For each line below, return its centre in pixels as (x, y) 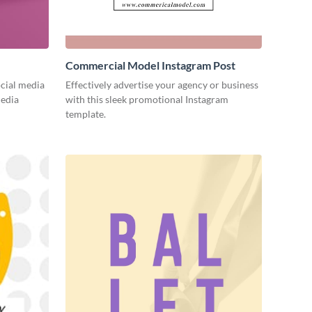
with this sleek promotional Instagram (147, 100)
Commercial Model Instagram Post (150, 65)
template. (86, 114)
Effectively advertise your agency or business (162, 85)
